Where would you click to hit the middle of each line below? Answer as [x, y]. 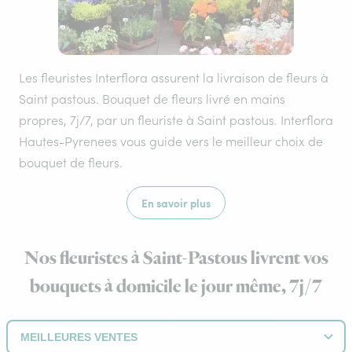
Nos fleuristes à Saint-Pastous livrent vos [176, 258]
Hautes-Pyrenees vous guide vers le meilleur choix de [171, 141]
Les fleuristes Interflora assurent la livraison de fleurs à [174, 78]
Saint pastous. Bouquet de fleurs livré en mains [152, 99]
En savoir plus [176, 203]
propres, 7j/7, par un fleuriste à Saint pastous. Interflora [176, 120]
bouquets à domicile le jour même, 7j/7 [176, 287]
